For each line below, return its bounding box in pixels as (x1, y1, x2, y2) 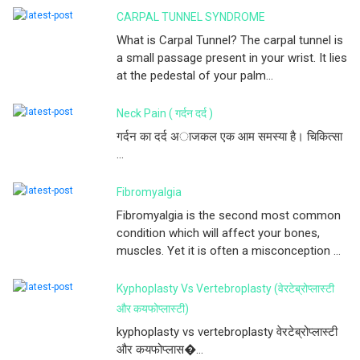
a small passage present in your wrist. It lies (117, 50, 347, 65)
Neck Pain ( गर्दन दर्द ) (117, 106, 213, 120)
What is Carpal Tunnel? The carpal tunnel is (117, 32, 343, 47)
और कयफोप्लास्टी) (117, 301, 189, 315)
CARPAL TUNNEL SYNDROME (117, 10, 265, 23)
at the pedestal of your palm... (117, 67, 273, 83)
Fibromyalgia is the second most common (117, 207, 341, 223)
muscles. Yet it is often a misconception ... (117, 243, 341, 258)
